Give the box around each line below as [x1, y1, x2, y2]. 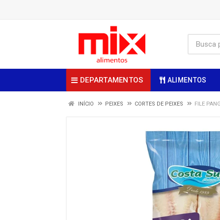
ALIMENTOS [167, 76, 207, 84]
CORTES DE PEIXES [135, 101, 183, 107]
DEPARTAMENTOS [80, 75, 143, 84]
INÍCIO [77, 101, 94, 107]
